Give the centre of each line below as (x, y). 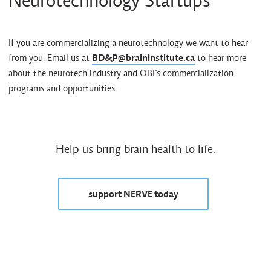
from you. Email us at (50, 58)
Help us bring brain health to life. (135, 149)
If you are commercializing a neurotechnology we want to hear (128, 43)
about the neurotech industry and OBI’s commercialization (121, 73)
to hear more (220, 58)
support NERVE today (133, 194)
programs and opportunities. (63, 88)
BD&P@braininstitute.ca (143, 58)
